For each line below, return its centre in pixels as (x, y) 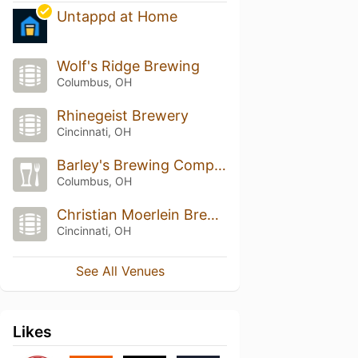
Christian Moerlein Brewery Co (213, 214)
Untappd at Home (117, 17)
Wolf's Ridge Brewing (128, 66)
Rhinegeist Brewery (122, 116)
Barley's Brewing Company (220, 165)
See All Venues (120, 270)
